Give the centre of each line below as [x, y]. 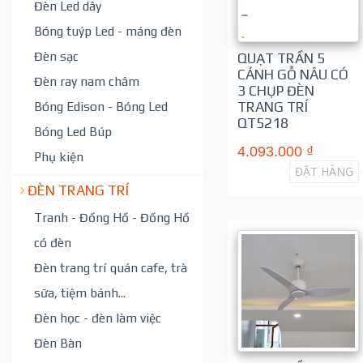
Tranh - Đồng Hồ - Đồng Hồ [112, 217]
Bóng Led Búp [73, 131]
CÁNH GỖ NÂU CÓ [293, 75]
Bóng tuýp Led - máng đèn [108, 30]
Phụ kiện [59, 156]
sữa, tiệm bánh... [80, 292]
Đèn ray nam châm [87, 81]
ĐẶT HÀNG [324, 171]
